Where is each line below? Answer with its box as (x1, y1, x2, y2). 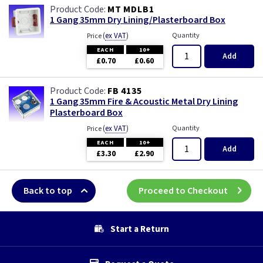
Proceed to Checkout (139, 184, 228, 197)
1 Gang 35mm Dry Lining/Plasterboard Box (50, 14, 225, 26)
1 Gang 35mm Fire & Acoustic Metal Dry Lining (50, 95, 238, 108)
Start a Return (110, 222, 169, 235)
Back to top (23, 184, 72, 197)
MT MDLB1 (107, 3, 154, 16)
